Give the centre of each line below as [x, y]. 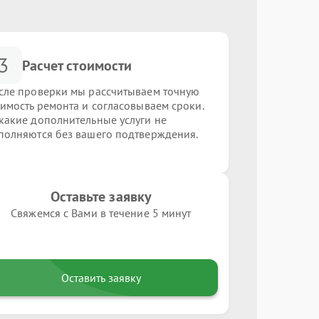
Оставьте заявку [101, 197]
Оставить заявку [101, 278]
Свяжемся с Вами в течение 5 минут [101, 213]
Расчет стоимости [77, 65]
